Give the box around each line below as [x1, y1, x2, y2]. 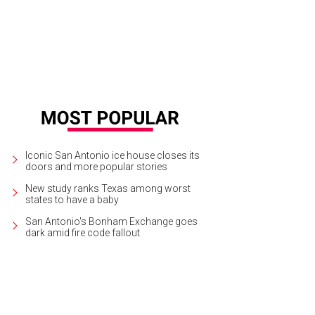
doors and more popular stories [25, 160, 167, 172]
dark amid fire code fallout [25, 226, 140, 238]
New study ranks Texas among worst [25, 182, 191, 194]
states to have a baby [25, 193, 119, 205]
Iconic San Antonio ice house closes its [25, 149, 200, 161]
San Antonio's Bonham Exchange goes [25, 215, 198, 227]
